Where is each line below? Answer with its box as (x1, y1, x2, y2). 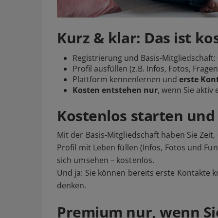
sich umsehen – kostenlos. (57, 155, 155, 166)
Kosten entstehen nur (73, 85, 158, 96)
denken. (57, 180, 87, 191)
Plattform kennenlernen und (73, 74, 179, 85)
